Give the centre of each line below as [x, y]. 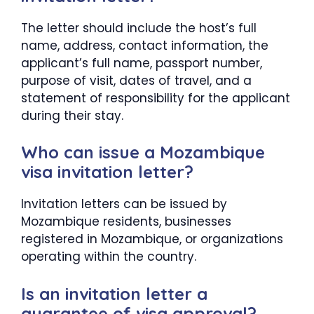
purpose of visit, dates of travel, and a [136, 80]
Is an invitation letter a [114, 293]
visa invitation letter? [107, 172]
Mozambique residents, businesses [126, 222]
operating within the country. [109, 257]
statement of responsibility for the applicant [156, 98]
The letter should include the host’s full [139, 28]
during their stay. [72, 115]
